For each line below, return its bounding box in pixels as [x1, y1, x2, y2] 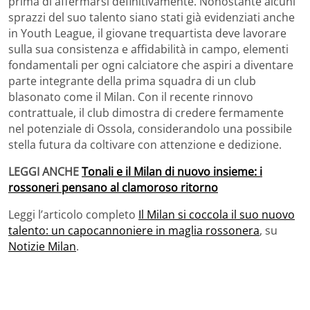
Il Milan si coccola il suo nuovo [138, 206, 295, 222]
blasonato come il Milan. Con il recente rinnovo [8, 89, 253, 104]
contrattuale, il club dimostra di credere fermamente [8, 104, 284, 120]
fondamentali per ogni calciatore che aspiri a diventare [8, 57, 293, 73]
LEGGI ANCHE [8, 163, 82, 179]
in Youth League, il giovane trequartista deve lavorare [8, 25, 286, 41]
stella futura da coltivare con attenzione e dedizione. [8, 136, 282, 152]
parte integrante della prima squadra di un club [8, 73, 256, 89]
